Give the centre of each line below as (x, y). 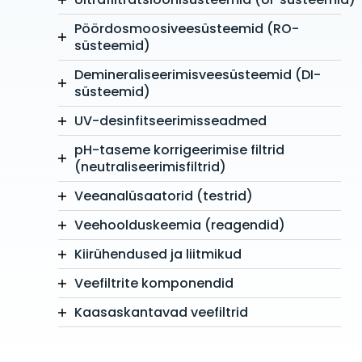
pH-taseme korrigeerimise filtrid (179, 150)
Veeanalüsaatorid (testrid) (164, 196)
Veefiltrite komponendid (154, 284)
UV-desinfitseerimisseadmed (170, 121)
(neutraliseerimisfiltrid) (150, 167)
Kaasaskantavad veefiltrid (161, 313)
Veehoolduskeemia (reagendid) (180, 225)
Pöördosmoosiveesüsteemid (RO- (187, 29)
